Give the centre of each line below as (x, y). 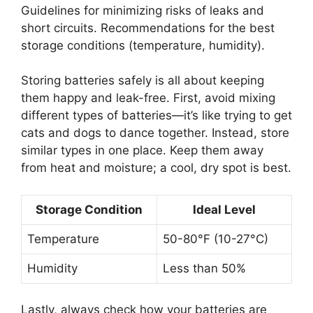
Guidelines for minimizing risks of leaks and (143, 10)
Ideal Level (224, 209)
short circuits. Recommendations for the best (148, 28)
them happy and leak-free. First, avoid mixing (148, 98)
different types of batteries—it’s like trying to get (156, 116)
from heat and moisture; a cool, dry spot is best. (156, 168)
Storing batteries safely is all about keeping (143, 81)
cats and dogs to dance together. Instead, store (155, 133)
